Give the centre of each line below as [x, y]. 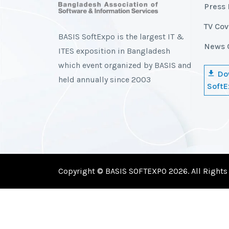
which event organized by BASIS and [125, 65]
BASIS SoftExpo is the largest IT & [121, 36]
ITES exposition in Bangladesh [114, 51]
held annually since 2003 [105, 79]
